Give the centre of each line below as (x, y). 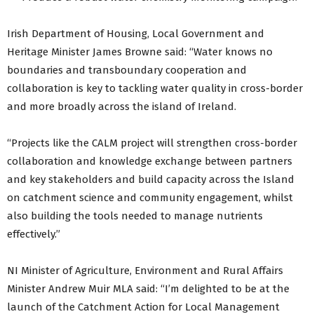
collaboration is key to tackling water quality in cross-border (155, 89)
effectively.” (34, 234)
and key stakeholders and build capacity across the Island (151, 180)
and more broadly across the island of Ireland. (122, 107)
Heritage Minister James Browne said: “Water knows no (140, 52)
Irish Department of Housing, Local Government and (136, 34)
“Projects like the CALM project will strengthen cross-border (152, 143)
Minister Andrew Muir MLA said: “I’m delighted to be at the (148, 289)
